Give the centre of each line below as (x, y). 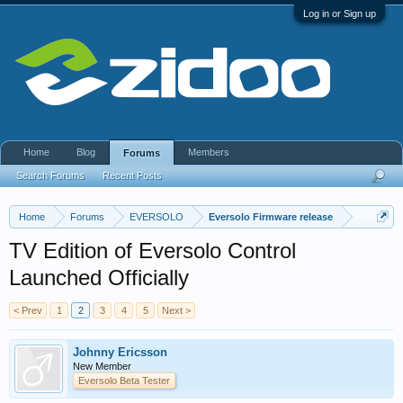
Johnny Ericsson (120, 352)
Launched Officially (99, 278)
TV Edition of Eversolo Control (152, 251)
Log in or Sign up (340, 13)
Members (209, 152)
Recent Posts (132, 175)
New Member (102, 366)
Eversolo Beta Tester (124, 381)
